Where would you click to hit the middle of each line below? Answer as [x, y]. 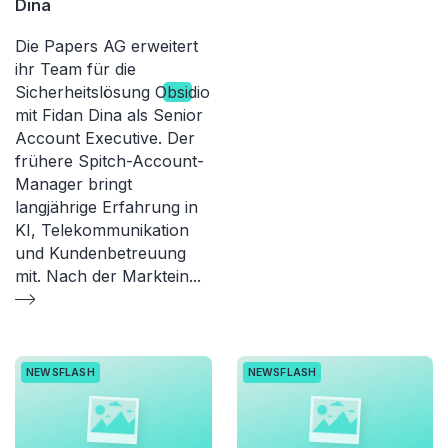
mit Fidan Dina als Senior [109, 114]
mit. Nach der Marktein [102, 275]
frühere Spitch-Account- [109, 160]
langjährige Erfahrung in [106, 206]
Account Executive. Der [105, 137]
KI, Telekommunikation [102, 229]
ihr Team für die [75, 68]
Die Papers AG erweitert [106, 45]
